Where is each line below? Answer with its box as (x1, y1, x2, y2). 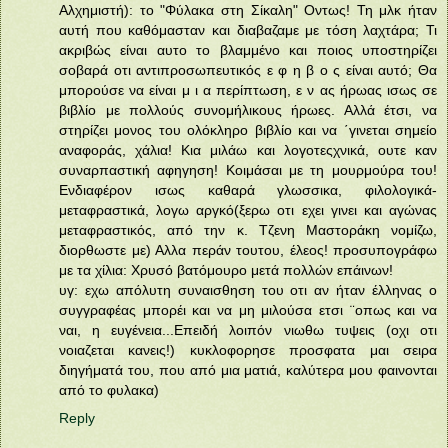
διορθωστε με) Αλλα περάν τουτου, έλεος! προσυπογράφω (59, 241, 437, 258)
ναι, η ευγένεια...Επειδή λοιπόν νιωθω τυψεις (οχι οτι (59, 321, 437, 338)
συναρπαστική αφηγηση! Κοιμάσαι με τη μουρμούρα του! (59, 161, 437, 178)
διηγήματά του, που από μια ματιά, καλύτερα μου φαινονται (59, 361, 437, 378)
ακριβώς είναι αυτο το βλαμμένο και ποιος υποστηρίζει (59, 41, 437, 58)
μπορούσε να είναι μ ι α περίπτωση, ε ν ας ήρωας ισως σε (59, 81, 437, 98)
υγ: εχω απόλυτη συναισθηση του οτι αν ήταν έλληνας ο (59, 281, 437, 298)
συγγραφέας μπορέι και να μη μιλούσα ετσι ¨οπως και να (59, 301, 437, 318)
